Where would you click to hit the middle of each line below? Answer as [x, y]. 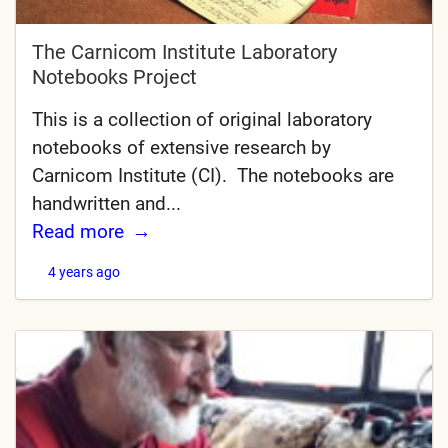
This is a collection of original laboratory [202, 119]
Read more [78, 231]
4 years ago [84, 271]
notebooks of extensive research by [181, 147]
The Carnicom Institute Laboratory [184, 51]
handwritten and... [106, 203]
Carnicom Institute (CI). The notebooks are [213, 175]
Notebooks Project [114, 76]
